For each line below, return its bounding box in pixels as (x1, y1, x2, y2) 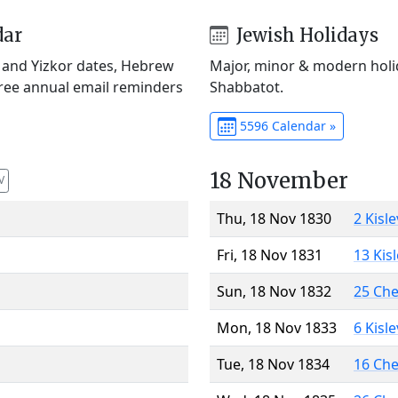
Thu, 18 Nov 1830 (217, 208, 331, 228)
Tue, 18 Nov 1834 (217, 354, 330, 374)
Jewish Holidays (231, 23, 378, 46)
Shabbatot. (210, 76, 283, 97)
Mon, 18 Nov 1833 (217, 317, 337, 338)
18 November (210, 166, 348, 195)
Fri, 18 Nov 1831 (217, 244, 322, 265)
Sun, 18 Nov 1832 (217, 281, 331, 301)
